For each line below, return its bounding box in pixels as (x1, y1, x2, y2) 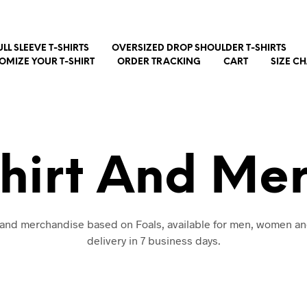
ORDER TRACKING (116, 57, 201, 66)
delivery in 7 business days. (86, 233, 221, 247)
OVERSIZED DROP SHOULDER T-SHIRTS (111, 43, 286, 53)
